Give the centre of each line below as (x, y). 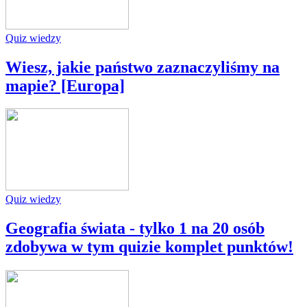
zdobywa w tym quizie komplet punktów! (149, 247)
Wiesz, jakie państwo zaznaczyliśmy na (143, 67)
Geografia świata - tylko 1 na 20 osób (135, 229)
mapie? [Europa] (65, 85)
